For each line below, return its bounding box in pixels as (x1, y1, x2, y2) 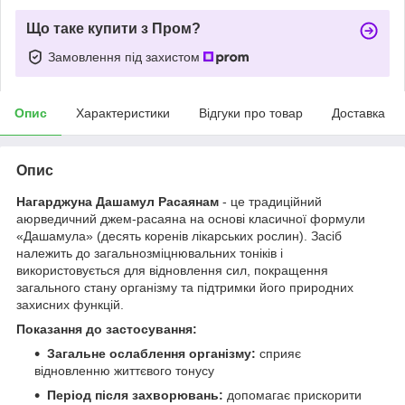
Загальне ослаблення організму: (47, 345, 256, 361)
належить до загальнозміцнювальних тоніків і (16, 245, 283, 260)
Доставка (332, 105, 385, 120)
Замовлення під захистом (48, 49, 203, 64)
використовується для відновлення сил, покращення (16, 262, 328, 278)
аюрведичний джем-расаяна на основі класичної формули (16, 211, 365, 226)
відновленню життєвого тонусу (34, 363, 214, 378)
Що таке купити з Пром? (26, 20, 201, 36)
